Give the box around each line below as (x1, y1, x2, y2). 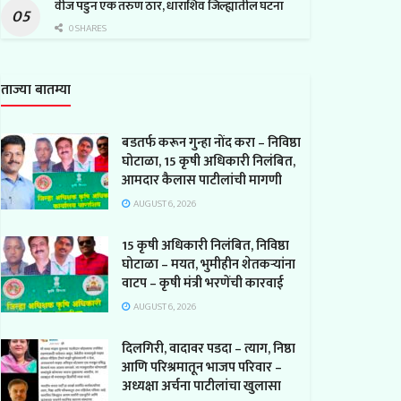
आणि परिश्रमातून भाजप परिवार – (122, 355, 282, 379)
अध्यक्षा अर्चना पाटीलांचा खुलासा (122, 374, 281, 397)
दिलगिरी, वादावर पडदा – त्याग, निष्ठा (122, 337, 295, 360)
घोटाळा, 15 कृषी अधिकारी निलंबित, (122, 149, 295, 173)
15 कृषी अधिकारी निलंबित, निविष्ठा (122, 234, 289, 257)
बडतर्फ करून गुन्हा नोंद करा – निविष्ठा (122, 131, 301, 154)
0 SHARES (67, 20, 107, 37)
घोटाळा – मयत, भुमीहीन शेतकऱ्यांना (122, 252, 295, 276)
